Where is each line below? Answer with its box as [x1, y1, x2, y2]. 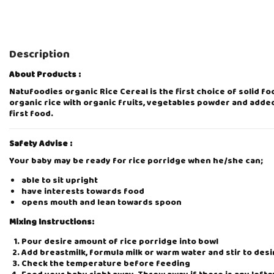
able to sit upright [21, 173, 98, 188]
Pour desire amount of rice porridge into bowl [21, 234, 218, 250]
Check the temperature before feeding [21, 256, 190, 272]
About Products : [9, 67, 81, 83]
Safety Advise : [9, 136, 72, 152]
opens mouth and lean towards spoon [21, 195, 182, 210]
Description [9, 45, 70, 65]
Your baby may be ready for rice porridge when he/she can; [9, 154, 263, 169]
